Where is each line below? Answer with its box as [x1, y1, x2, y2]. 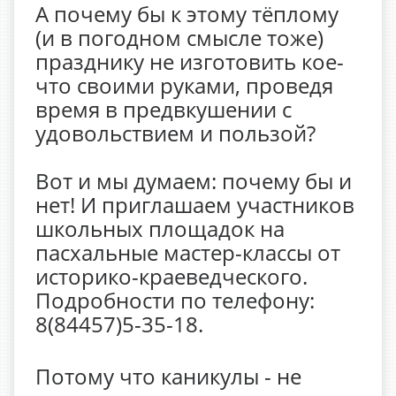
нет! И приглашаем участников [35, 190, 354, 219]
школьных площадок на [35, 214, 285, 243]
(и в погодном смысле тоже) [35, 23, 324, 52]
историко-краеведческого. [35, 262, 308, 291]
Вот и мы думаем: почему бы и [35, 166, 352, 195]
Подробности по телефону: [35, 286, 315, 315]
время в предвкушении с [35, 95, 292, 124]
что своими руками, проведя [35, 71, 333, 100]
